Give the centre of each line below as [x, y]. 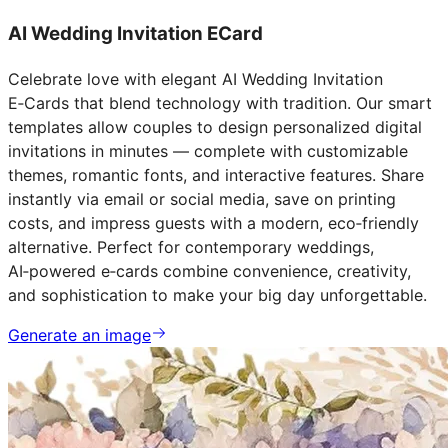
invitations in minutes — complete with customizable [208, 150]
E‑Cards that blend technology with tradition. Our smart [220, 102]
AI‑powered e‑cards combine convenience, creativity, [209, 270]
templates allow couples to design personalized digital [215, 126]
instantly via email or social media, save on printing [202, 198]
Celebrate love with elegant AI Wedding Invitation [195, 78]
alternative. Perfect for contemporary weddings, [191, 246]
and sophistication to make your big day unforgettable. [217, 294]
